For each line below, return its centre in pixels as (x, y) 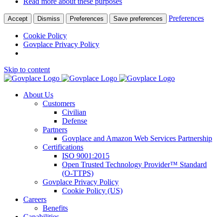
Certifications (63, 147)
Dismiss (49, 19)
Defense (75, 121)
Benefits (55, 208)
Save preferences (138, 19)
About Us (38, 95)
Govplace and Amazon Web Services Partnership (137, 139)
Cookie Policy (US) (92, 191)
